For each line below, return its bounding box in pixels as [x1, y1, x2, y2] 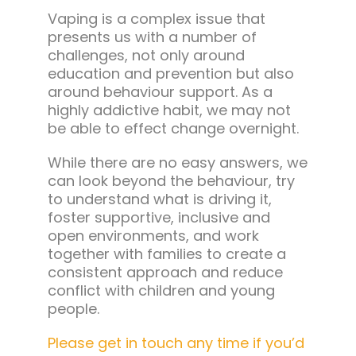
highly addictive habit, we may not [47, 100, 291, 121]
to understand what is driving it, [47, 189, 272, 210]
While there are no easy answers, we [47, 153, 308, 173]
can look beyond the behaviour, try [47, 171, 295, 192]
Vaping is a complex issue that [47, 9, 265, 29]
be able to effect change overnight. [47, 118, 299, 139]
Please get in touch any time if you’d [47, 333, 304, 354]
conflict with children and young [47, 281, 275, 301]
